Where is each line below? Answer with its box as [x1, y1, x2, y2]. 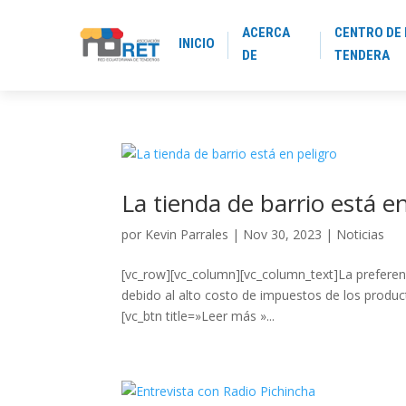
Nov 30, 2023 [243, 226, 323, 243]
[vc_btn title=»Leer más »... [121, 307, 275, 324]
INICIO [179, 35, 216, 52]
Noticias [336, 226, 385, 243]
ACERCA [242, 24, 291, 41]
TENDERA [333, 46, 390, 63]
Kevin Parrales [145, 226, 229, 243]
